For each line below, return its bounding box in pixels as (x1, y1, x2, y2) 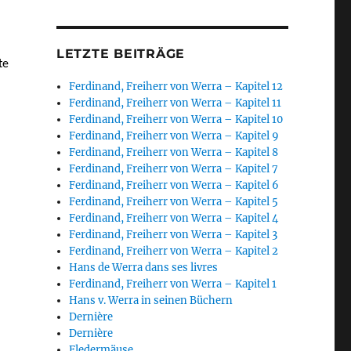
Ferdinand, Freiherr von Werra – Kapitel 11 (69, 96, 282, 110)
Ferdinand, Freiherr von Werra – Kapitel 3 (69, 227, 278, 241)
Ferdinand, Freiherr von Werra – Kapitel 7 (69, 161, 279, 175)
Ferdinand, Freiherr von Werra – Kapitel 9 (69, 128, 280, 143)
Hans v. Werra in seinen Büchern (69, 293, 233, 307)
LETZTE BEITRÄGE (56, 45, 186, 61)
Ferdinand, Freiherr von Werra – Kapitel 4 (69, 211, 279, 225)
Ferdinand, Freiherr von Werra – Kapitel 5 (69, 194, 279, 208)
